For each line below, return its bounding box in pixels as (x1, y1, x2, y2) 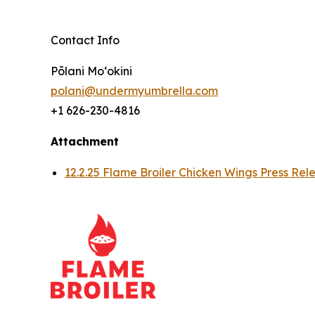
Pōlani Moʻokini (51, 63, 132, 78)
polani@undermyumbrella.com (51, 83, 218, 98)
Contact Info (51, 32, 120, 47)
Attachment (51, 134, 119, 148)
